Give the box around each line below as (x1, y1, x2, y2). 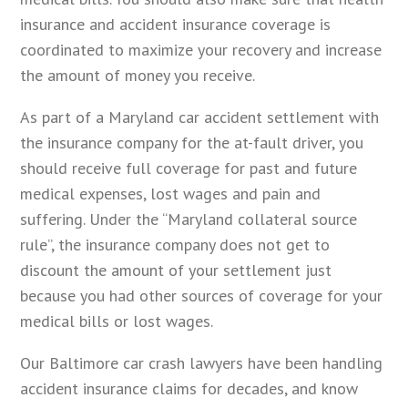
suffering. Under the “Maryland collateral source (20, 209, 358, 230)
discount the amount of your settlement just (20, 260, 332, 281)
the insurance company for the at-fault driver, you (20, 132, 364, 154)
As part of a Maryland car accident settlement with (20, 107, 380, 128)
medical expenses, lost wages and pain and (20, 183, 321, 205)
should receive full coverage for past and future (20, 158, 358, 179)
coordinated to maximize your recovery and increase (20, 39, 382, 61)
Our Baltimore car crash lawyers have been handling (20, 352, 383, 374)
